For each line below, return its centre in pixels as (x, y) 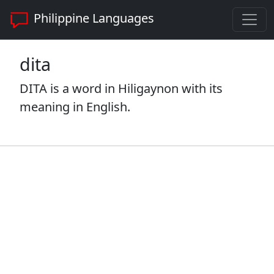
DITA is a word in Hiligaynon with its (121, 88)
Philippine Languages (92, 18)
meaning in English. (75, 107)
